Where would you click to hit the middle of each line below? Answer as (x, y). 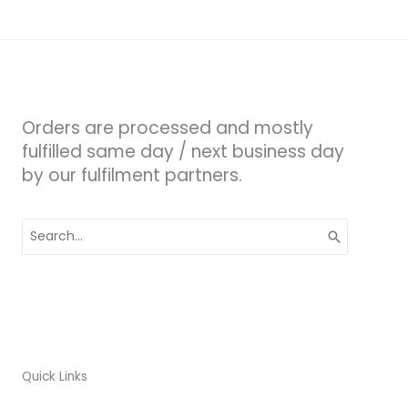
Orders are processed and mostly (168, 128)
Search (44, 226)
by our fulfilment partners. (132, 176)
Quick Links (55, 376)
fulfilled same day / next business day (183, 152)
